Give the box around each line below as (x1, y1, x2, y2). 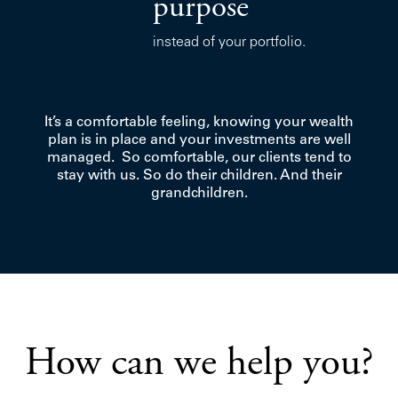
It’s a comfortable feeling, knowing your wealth (44, 115, 354, 130)
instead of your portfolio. (153, 35, 306, 50)
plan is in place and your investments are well (47, 132, 351, 147)
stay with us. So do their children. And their (56, 168, 342, 183)
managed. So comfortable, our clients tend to (46, 150, 352, 165)
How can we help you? (25, 344, 373, 385)
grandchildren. (150, 186, 248, 201)
